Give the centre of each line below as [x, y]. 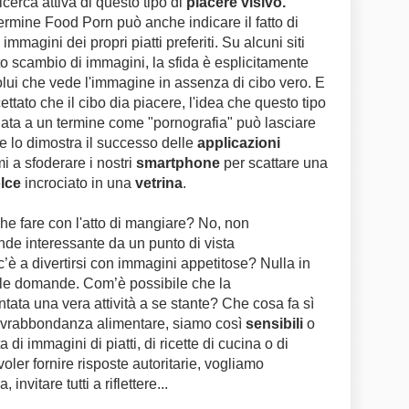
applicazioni [239, 143]
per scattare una [274, 163]
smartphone [178, 163]
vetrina [159, 183]
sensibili [274, 324]
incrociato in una [78, 183]
